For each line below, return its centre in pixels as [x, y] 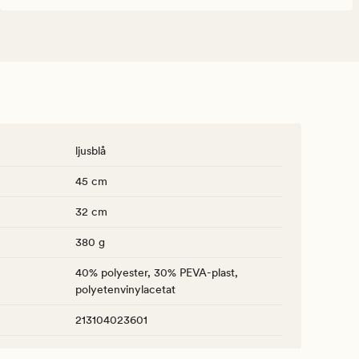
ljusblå [91, 151]
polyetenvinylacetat [125, 290]
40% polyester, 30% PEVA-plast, [157, 273]
